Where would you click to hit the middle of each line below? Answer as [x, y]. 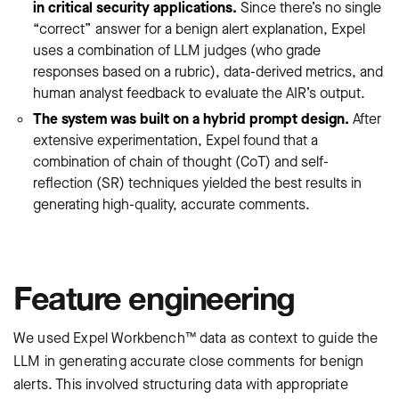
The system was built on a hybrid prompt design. [191, 118]
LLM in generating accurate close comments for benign [189, 361]
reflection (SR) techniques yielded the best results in [197, 183]
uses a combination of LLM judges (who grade [177, 50]
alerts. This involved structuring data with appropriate [181, 384]
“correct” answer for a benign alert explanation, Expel [199, 28]
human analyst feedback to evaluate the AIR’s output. [199, 93]
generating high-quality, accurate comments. [171, 204]
